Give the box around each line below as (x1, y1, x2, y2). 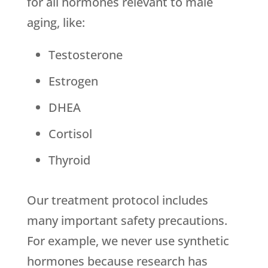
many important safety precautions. (26, 212, 227, 229)
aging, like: (26, 14, 85, 31)
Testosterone (48, 47, 123, 63)
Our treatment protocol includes (26, 192, 208, 209)
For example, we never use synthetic (26, 233, 229, 249)
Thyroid (48, 152, 90, 169)
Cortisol (48, 126, 92, 142)
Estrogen (48, 73, 98, 90)
